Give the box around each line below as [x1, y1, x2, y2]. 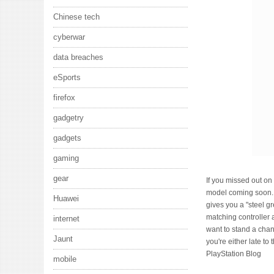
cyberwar [53, 32, 85, 42]
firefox [53, 93, 75, 102]
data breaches [53, 53, 103, 62]
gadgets [53, 133, 81, 143]
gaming [53, 154, 79, 163]
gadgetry [53, 113, 84, 122]
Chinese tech [53, 12, 100, 21]
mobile [53, 254, 76, 264]
